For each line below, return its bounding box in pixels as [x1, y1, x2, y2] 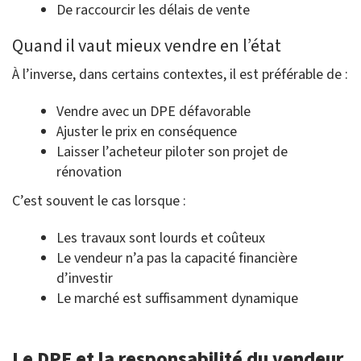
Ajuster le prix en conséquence [56, 122, 237, 143]
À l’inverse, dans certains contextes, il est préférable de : [12, 64, 348, 85]
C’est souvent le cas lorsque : [12, 191, 186, 212]
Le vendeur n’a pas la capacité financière [56, 248, 297, 269]
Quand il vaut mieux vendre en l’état [12, 33, 281, 60]
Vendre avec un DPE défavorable [56, 102, 251, 122]
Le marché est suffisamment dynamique [56, 288, 298, 309]
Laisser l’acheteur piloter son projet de [56, 142, 288, 163]
